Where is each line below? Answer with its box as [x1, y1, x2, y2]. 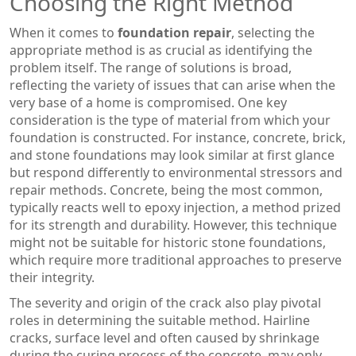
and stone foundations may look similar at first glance [10, 145, 335, 164]
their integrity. [10, 268, 95, 286]
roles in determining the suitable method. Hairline [10, 311, 310, 329]
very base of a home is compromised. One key [10, 93, 287, 111]
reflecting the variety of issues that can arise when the [10, 75, 335, 94]
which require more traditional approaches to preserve [10, 250, 342, 269]
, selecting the [231, 23, 315, 41]
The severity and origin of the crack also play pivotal [10, 293, 321, 311]
